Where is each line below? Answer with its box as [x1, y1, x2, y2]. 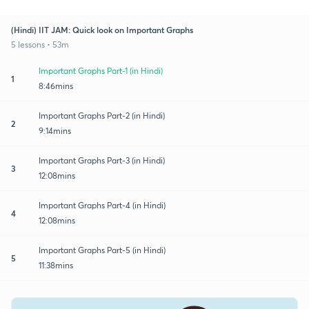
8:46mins [39, 80, 73, 91]
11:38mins [39, 259, 73, 270]
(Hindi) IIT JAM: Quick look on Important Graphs [11, 23, 193, 35]
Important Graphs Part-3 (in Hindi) [39, 154, 165, 166]
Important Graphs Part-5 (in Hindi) [39, 244, 166, 255]
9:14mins [39, 125, 71, 136]
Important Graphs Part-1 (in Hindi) [39, 65, 163, 76]
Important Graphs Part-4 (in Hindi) [39, 199, 166, 210]
